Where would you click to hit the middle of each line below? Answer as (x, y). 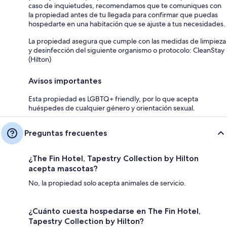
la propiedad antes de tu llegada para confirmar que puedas (123, 14)
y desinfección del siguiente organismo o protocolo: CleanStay (126, 50)
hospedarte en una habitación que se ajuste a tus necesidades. (127, 24)
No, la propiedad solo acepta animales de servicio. (107, 183)
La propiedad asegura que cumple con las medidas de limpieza (127, 41)
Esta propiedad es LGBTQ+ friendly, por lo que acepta (113, 99)
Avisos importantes (65, 81)
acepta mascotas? (63, 168)
